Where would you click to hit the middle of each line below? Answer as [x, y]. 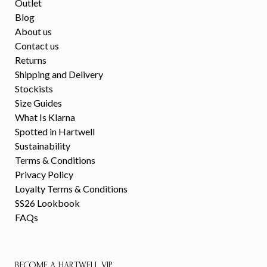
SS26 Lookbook [47, 203]
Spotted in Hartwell [55, 132]
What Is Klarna [45, 117]
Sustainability [43, 146]
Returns [31, 60]
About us [33, 32]
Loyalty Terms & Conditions [71, 189]
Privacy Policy [44, 175]
